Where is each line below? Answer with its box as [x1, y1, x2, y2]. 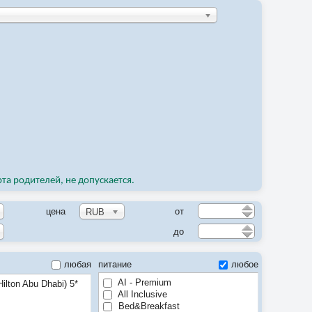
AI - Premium [116, 277, 171, 288]
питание [98, 259, 132, 270]
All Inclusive [116, 289, 167, 300]
